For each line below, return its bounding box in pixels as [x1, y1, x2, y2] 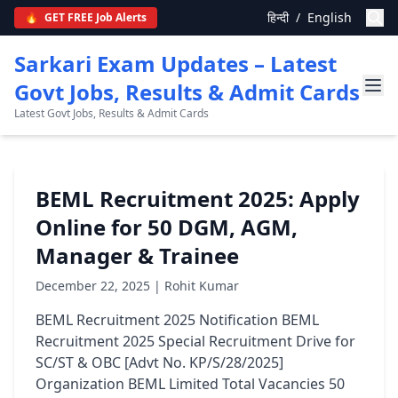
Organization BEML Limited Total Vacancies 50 [36, 374, 345, 394]
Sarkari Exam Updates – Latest [14, 49, 337, 78]
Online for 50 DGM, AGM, [36, 212, 298, 242]
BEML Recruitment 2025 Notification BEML [36, 310, 319, 330]
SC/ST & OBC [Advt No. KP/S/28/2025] [36, 353, 283, 372]
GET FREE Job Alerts [42, 10, 147, 25]
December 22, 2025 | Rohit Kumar [36, 277, 239, 294]
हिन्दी [267, 9, 289, 26]
